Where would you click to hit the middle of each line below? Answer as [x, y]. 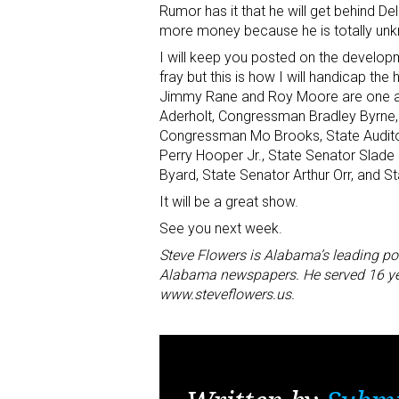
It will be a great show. [229, 202]
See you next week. [221, 229]
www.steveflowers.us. [227, 295]
